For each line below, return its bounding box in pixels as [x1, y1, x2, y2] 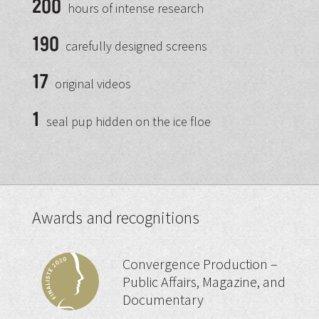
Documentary [122, 290, 204, 308]
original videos [51, 75, 131, 93]
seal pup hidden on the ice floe [43, 113, 211, 130]
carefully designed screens [62, 38, 207, 55]
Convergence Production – [122, 254, 278, 273]
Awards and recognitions [31, 206, 199, 229]
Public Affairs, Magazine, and [122, 272, 286, 291]
